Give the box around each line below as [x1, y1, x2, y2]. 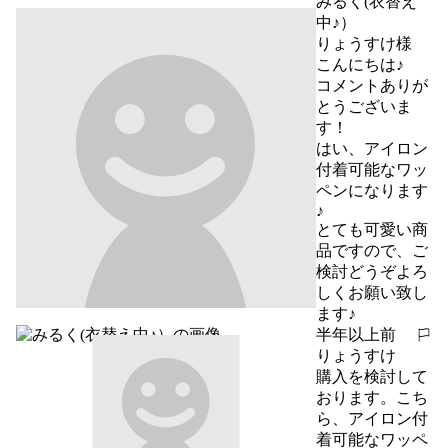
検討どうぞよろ [316, 262, 428, 280]
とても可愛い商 [316, 220, 428, 238]
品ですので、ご [316, 241, 428, 259]
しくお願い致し [316, 283, 428, 301]
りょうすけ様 [316, 34, 412, 52]
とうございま [316, 97, 412, 115]
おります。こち [316, 388, 428, 406]
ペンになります [316, 181, 428, 199]
